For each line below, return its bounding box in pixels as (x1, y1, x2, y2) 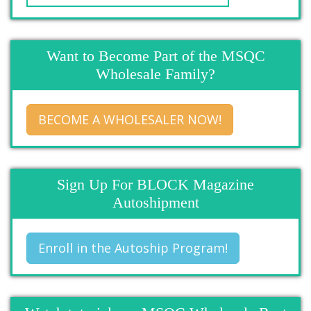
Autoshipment (112, 193, 199, 211)
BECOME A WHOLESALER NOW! (38, 110, 221, 128)
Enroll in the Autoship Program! (38, 239, 228, 256)
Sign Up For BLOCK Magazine (57, 175, 254, 193)
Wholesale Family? (96, 65, 215, 83)
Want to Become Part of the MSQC (46, 47, 265, 65)
